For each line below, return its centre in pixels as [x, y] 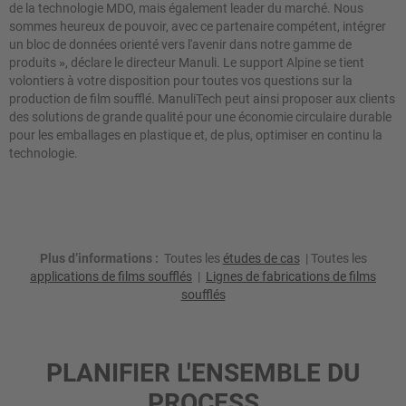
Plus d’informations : [99, 259]
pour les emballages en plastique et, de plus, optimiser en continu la [196, 135]
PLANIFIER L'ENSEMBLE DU [203, 373]
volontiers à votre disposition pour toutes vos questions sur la [181, 81]
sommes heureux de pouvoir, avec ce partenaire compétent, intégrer [198, 27]
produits [33, 63]
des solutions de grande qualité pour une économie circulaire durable [200, 117]
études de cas [261, 259]
